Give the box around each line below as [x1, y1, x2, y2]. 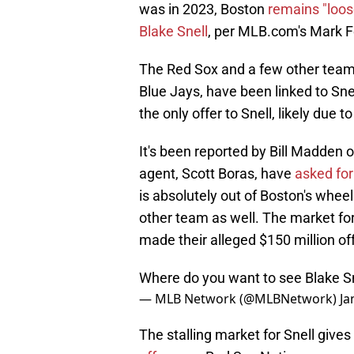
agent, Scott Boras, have [139, 165, 295, 183]
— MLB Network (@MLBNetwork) [139, 290, 340, 308]
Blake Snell [139, 23, 208, 40]
